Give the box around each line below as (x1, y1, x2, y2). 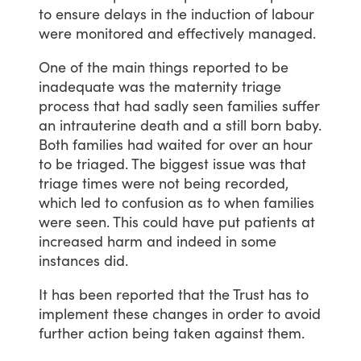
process (39, 96, 89, 114)
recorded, (225, 173, 288, 192)
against (214, 323, 263, 342)
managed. (248, 23, 316, 42)
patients (244, 212, 297, 230)
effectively (177, 23, 244, 42)
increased (39, 231, 103, 250)
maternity (174, 77, 238, 95)
